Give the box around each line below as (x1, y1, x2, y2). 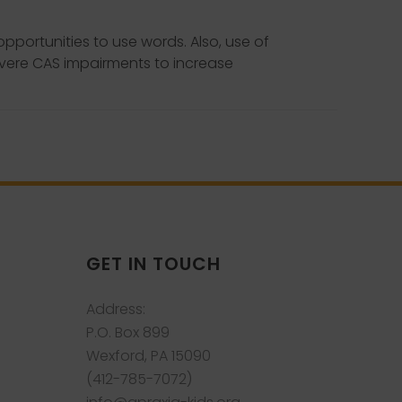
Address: (86, 299, 145, 319)
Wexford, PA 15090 (86, 345, 211, 366)
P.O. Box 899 (86, 322, 170, 343)
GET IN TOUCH (86, 251, 221, 276)
